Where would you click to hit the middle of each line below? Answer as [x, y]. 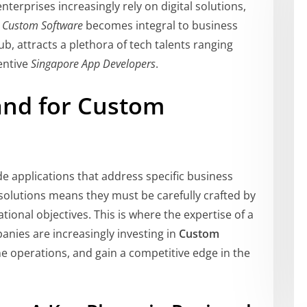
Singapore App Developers [93, 64]
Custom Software [42, 26]
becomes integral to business [160, 26]
